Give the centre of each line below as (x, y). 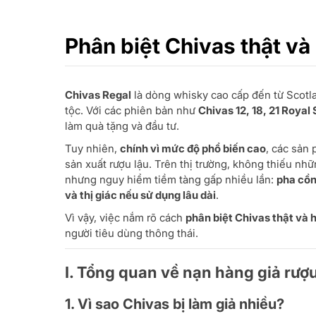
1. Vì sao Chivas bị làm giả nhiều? (175, 304)
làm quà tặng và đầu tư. (122, 126)
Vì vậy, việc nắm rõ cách (125, 218)
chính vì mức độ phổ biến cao (193, 148)
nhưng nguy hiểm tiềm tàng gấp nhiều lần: (171, 180)
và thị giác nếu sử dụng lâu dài (140, 195)
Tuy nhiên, (92, 148)
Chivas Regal (98, 95)
